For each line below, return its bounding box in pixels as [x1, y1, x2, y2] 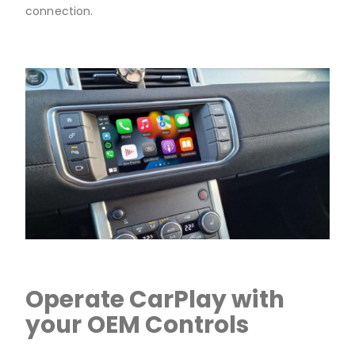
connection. [25, 2, 97, 19]
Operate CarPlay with [25, 282, 284, 315]
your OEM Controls [25, 307, 250, 341]
